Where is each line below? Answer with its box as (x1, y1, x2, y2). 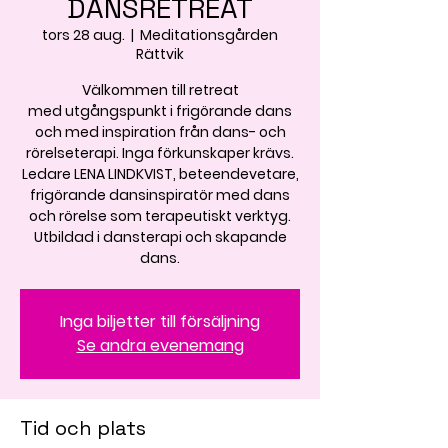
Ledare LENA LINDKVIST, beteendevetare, (21, 164, 299, 184)
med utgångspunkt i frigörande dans (28, 101, 292, 121)
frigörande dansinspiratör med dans (30, 185, 290, 205)
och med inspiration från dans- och (34, 122, 286, 142)
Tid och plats (20, 415, 146, 441)
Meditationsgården (140, 25, 278, 45)
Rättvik (136, 44, 184, 64)
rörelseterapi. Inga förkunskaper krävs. (26, 143, 294, 163)
